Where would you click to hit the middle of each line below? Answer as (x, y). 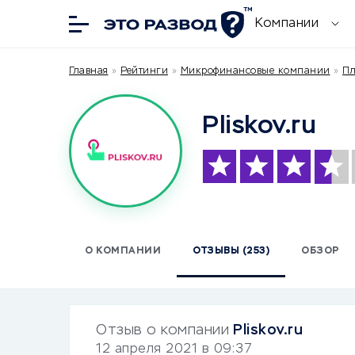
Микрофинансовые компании (255, 71)
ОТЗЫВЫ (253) (231, 251)
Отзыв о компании (162, 330)
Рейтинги (144, 71)
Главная (89, 71)
